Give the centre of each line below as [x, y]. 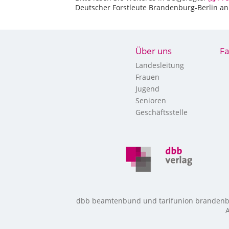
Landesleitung [160, 65]
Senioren [151, 100]
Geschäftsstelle [162, 112]
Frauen [147, 77]
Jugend [147, 89]
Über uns [154, 51]
